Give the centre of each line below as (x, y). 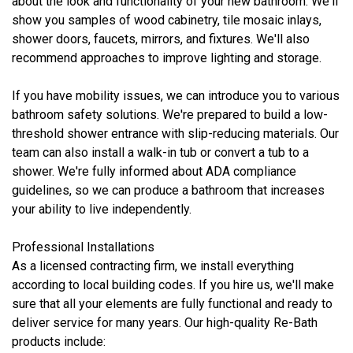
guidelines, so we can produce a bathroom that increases (168, 190)
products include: (59, 342)
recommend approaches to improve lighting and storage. (167, 58)
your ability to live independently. (102, 209)
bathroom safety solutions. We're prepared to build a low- (170, 115)
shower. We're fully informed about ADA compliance (154, 171)
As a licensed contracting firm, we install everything (153, 266)
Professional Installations (83, 247)
